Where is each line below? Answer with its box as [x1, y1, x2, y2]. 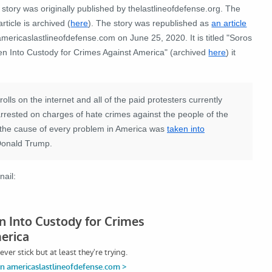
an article [211, 18, 247, 28]
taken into [167, 123, 205, 134]
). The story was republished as [88, 18, 212, 28]
